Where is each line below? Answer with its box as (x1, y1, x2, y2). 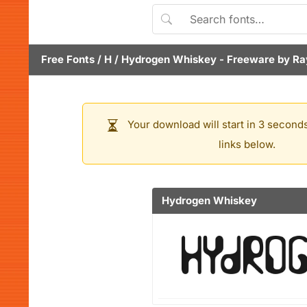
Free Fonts (41, 53, 95, 66)
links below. (218, 138, 275, 151)
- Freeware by (217, 53, 293, 66)
